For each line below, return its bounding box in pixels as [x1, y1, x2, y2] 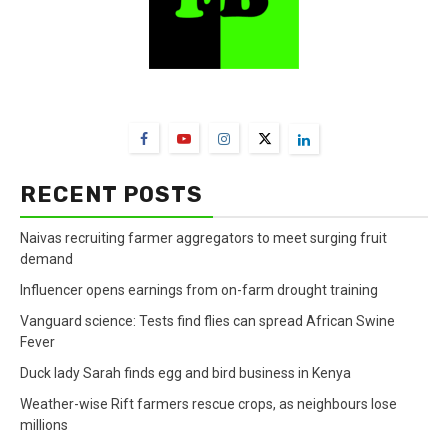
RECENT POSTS [20, 181, 203, 209]
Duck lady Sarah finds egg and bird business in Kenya [20, 365, 351, 382]
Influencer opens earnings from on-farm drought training [20, 282, 378, 299]
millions [20, 417, 68, 434]
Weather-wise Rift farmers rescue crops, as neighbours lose [20, 396, 397, 413]
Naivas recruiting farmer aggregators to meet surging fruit [20, 230, 387, 247]
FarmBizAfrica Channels [87, 83, 361, 112]
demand [20, 251, 73, 268]
